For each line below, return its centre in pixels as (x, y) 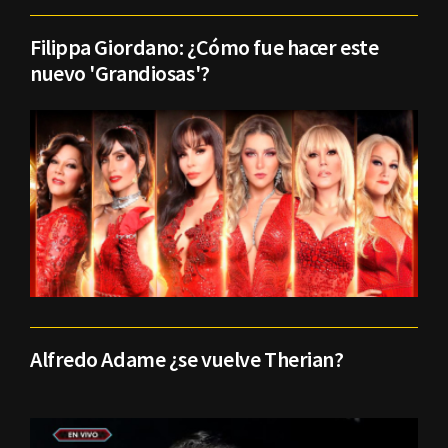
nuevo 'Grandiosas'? (120, 73)
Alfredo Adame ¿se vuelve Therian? (187, 359)
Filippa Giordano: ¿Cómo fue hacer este (204, 47)
